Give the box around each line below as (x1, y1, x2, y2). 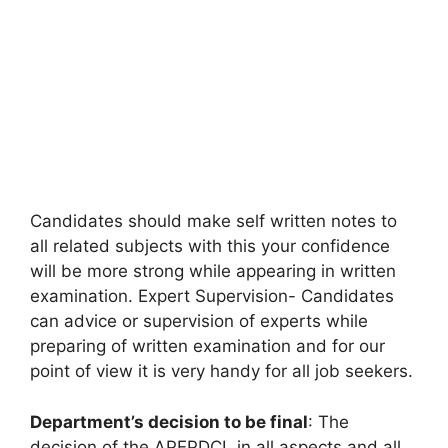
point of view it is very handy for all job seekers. (30, 361, 413, 382)
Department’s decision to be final (30, 411, 308, 432)
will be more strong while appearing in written (30, 261, 396, 282)
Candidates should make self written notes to (30, 211, 397, 232)
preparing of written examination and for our (30, 336, 385, 357)
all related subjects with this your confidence (30, 236, 390, 257)
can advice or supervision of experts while (30, 311, 368, 332)
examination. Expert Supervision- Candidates (30, 286, 394, 307)
